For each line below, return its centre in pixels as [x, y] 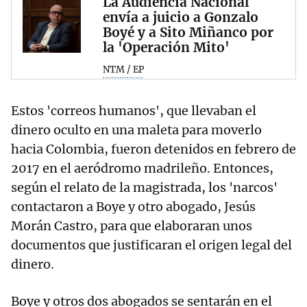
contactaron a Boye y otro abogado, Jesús [133, 206]
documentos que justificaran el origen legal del [151, 245]
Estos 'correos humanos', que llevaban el [134, 110]
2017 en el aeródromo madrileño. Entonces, [142, 168]
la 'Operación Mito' [166, 48]
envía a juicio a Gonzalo [181, 17]
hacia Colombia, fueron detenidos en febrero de [153, 149]
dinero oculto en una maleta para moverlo [136, 130]
